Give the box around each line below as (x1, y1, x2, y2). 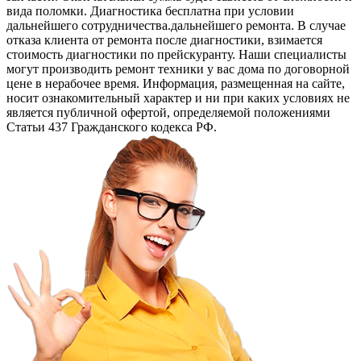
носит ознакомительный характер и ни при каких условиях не (6, 91, 350, 106)
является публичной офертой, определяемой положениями (6, 106, 330, 120)
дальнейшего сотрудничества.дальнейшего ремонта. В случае (6, 19, 346, 33)
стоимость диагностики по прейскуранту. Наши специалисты (6, 48, 346, 62)
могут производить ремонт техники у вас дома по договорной (6, 62, 350, 77)
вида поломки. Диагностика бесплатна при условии (6, 4, 294, 19)
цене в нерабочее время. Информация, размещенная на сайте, (6, 77, 345, 91)
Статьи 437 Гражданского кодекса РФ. (6, 120, 217, 135)
